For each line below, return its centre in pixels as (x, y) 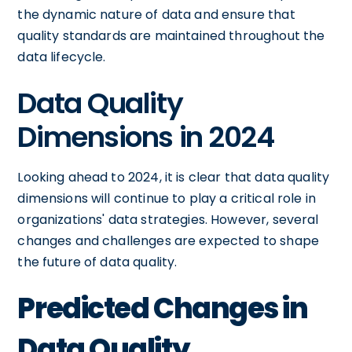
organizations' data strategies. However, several (168, 219)
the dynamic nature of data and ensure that (156, 14)
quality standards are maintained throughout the (171, 35)
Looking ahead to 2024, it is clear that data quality (174, 177)
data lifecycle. (62, 57)
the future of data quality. (97, 262)
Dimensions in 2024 (146, 137)
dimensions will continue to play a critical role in (167, 198)
